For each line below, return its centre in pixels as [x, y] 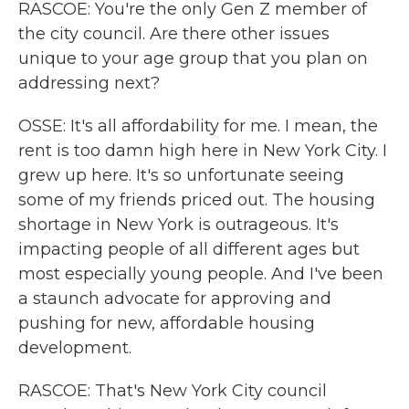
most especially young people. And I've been [201, 274]
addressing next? [89, 83]
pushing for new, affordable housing [167, 323]
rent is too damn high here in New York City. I [203, 151]
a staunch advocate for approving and [175, 299]
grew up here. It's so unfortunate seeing [181, 175]
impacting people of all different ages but [189, 249]
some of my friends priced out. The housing [197, 200]
